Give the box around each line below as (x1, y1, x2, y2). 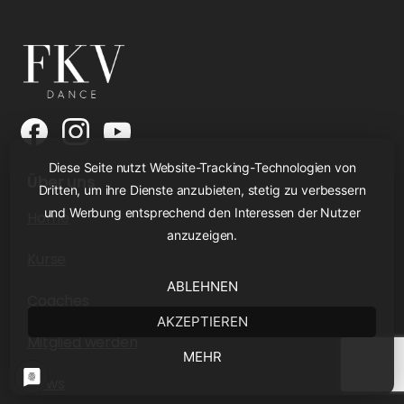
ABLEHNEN (166, 278, 238, 295)
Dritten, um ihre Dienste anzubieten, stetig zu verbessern (38, 182, 366, 197)
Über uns (27, 171, 96, 194)
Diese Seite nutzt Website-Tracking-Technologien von (48, 160, 356, 175)
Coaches (27, 290, 89, 312)
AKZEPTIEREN (156, 313, 248, 330)
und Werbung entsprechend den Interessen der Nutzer (43, 205, 361, 220)
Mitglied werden (27, 332, 138, 353)
